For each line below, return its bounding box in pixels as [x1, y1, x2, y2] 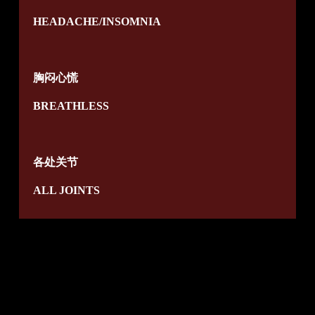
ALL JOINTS [32, 184, 100, 197]
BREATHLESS [32, 100, 109, 112]
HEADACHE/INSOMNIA [32, 15, 161, 28]
